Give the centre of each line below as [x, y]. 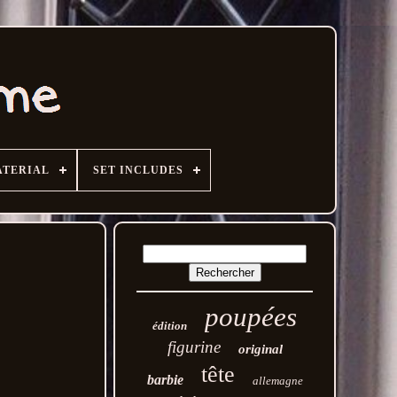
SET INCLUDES [138, 170]
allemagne [277, 381]
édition [170, 326]
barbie [165, 380]
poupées [251, 317]
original [260, 349]
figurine [194, 347]
